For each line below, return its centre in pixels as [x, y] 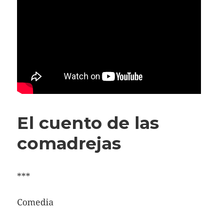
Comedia [35, 202]
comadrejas [69, 144]
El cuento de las [88, 123]
